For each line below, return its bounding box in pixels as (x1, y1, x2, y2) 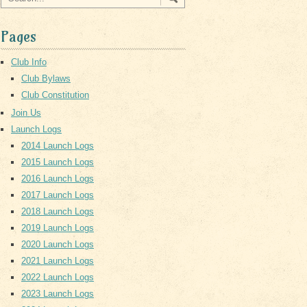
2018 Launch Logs (21, 206, 94, 217)
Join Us (11, 108, 41, 118)
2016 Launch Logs (21, 173, 94, 184)
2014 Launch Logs (21, 140, 94, 151)
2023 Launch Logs (21, 288, 94, 299)
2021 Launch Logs (21, 256, 94, 266)
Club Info (11, 57, 47, 67)
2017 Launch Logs (21, 190, 94, 200)
